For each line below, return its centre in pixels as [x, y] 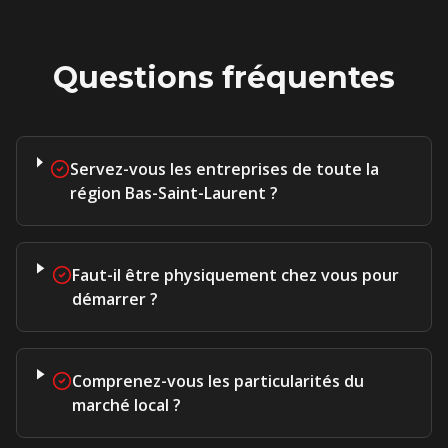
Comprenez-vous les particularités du [218, 381]
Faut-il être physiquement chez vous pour [235, 275]
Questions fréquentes [224, 77]
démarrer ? [114, 299]
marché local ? [127, 405]
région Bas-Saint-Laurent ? [174, 193]
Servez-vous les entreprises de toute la [225, 169]
